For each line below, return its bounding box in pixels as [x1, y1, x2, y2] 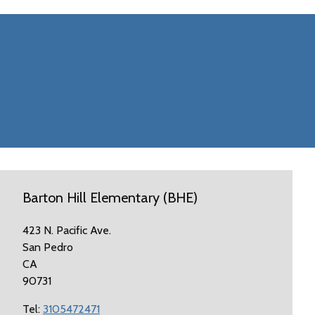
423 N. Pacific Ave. [22, 224, 111, 237]
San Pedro [22, 240, 73, 254]
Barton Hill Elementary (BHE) [22, 189, 198, 206]
